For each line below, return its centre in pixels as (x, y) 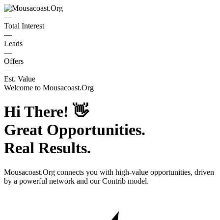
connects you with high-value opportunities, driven (135, 172)
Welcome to (23, 88)
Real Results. (47, 148)
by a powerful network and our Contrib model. (76, 181)
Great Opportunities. (75, 130)
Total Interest (24, 26)
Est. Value (20, 79)
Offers (14, 61)
